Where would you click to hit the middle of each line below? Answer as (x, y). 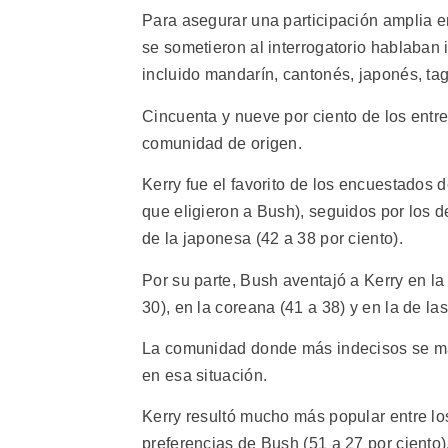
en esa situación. (205, 375)
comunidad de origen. (222, 143)
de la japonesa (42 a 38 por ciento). (272, 239)
